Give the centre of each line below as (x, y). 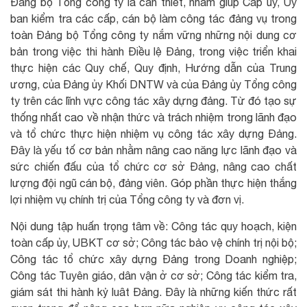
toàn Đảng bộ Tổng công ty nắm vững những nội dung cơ (153, 35)
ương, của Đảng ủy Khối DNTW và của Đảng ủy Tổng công (153, 84)
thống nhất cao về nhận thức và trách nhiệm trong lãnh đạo (153, 117)
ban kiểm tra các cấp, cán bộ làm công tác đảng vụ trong (153, 18)
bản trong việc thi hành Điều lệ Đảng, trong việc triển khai (153, 51)
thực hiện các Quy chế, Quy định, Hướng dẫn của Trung (153, 67)
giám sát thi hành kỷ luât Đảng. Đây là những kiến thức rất (153, 292)
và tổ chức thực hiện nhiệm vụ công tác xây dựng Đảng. (153, 133)
